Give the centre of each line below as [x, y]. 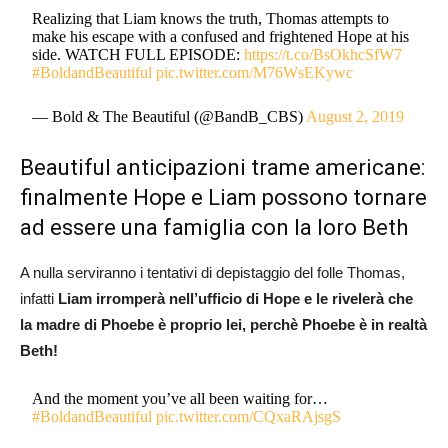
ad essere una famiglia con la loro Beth [214, 227]
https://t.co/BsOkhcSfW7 [323, 54]
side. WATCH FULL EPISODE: [138, 54]
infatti [37, 298]
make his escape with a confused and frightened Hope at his [221, 36]
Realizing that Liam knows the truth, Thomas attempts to [211, 18]
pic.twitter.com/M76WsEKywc [255, 72]
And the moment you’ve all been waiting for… [180, 398]
